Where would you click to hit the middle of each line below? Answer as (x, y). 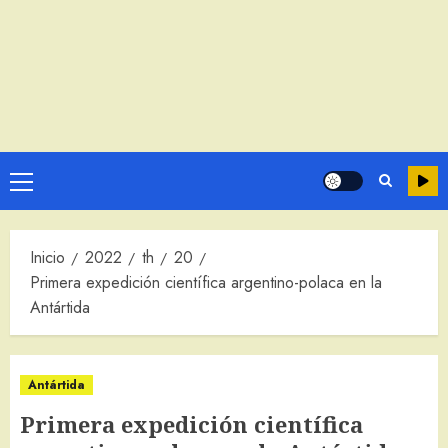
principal (48, 209)
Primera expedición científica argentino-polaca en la (206, 283)
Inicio (47, 258)
